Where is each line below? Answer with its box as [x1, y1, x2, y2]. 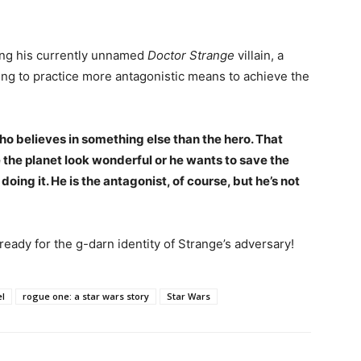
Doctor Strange [147, 48, 234, 64]
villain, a [234, 48, 284, 64]
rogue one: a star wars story [23, 290, 149, 303]
